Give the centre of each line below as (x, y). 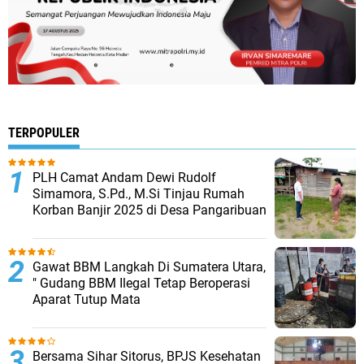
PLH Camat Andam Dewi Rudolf (124, 177)
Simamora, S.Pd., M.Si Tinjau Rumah (139, 193)
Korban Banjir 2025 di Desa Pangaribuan (149, 210)
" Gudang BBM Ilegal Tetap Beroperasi (141, 283)
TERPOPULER (44, 132)
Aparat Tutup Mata (87, 299)
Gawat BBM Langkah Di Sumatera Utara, (149, 266)
